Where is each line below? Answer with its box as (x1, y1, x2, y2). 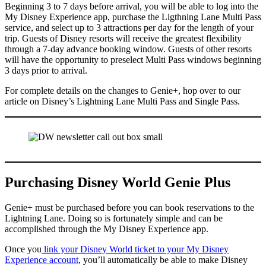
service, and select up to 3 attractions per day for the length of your (5, 23, 254, 33)
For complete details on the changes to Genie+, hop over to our (5, 85, 240, 96)
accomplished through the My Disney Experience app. (5, 224, 208, 235)
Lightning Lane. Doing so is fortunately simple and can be (5, 213, 223, 224)
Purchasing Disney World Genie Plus (5, 175, 230, 191)
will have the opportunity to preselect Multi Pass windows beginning (5, 55, 261, 65)
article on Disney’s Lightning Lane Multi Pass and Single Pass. (5, 96, 240, 107)
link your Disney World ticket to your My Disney (42, 244, 229, 255)
